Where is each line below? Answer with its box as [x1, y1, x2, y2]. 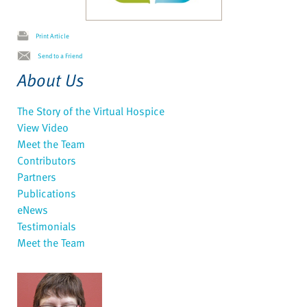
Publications [17, 185, 76, 202]
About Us [17, 66, 84, 93]
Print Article [36, 31, 69, 41]
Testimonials [17, 218, 76, 235]
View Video [17, 119, 69, 136]
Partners [17, 169, 56, 186]
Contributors [17, 152, 76, 169]
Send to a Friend [38, 51, 82, 61]
